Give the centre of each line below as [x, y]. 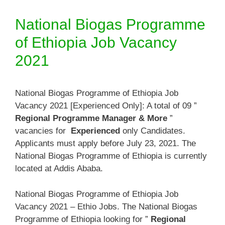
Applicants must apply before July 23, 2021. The [105, 143]
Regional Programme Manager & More [91, 118]
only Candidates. [153, 131]
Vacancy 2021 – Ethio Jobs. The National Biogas [106, 206]
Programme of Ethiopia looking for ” [83, 219]
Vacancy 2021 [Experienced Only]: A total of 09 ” [106, 106]
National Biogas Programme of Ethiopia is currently [111, 156]
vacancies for [43, 131]
